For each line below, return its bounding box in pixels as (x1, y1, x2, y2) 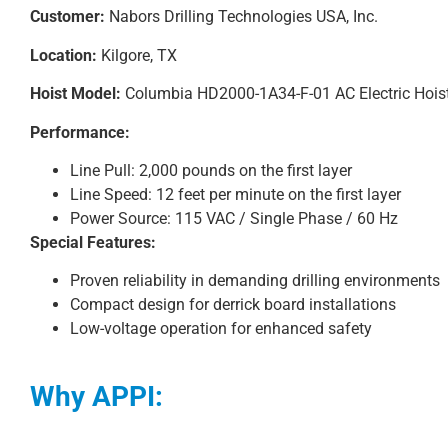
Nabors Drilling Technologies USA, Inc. (105, 7, 378, 27)
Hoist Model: (30, 84, 121, 104)
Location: (30, 45, 97, 65)
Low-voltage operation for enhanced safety (70, 319, 372, 339)
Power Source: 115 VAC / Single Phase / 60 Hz (70, 208, 398, 228)
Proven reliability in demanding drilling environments (70, 271, 440, 291)
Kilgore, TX (97, 45, 177, 65)
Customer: (30, 7, 105, 27)
